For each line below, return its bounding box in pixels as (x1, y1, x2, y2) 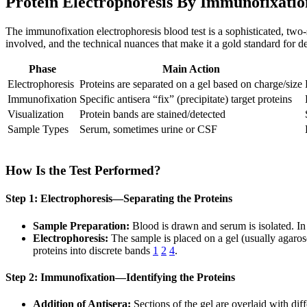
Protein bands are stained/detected (79, 108, 225, 121)
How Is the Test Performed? (5, 163, 161, 178)
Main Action (162, 63, 220, 75)
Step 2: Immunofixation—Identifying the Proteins (5, 271, 235, 283)
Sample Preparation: (33, 219, 130, 232)
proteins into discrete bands (33, 244, 153, 256)
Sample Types (8, 123, 69, 136)
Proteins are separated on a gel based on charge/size (79, 78, 302, 90)
